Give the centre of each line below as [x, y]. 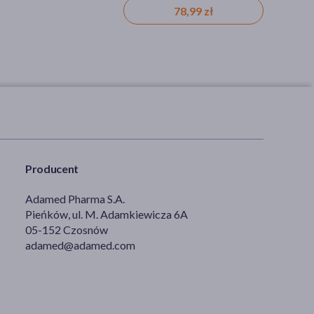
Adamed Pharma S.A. [75, 198]
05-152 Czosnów [67, 229]
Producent [52, 168]
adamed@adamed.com [80, 245]
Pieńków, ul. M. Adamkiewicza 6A [107, 214]
